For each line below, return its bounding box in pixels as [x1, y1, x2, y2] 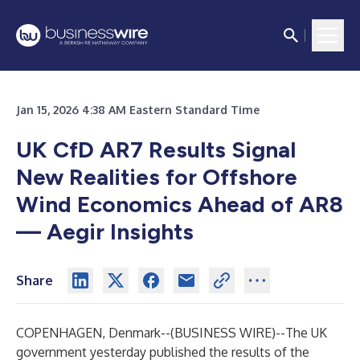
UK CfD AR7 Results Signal [16, 136, 296, 163]
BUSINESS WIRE [174, 325, 272, 341]
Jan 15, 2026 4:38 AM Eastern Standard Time [16, 103, 260, 117]
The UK [285, 325, 327, 341]
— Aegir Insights [16, 218, 194, 245]
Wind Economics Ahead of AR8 [16, 190, 343, 218]
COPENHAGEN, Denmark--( [16, 325, 174, 341]
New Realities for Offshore [16, 163, 297, 190]
